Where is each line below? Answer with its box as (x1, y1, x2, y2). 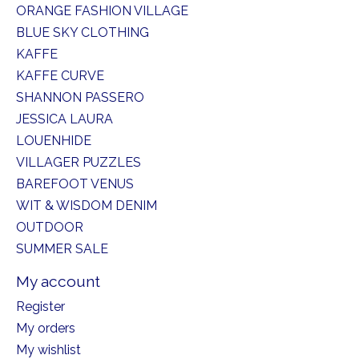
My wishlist (16, 341, 81, 357)
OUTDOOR (16, 220, 83, 236)
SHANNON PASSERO (16, 90, 144, 106)
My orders (16, 320, 75, 336)
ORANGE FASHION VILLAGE (16, 3, 188, 19)
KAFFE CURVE (16, 68, 104, 84)
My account (16, 272, 100, 291)
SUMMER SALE (16, 241, 108, 257)
